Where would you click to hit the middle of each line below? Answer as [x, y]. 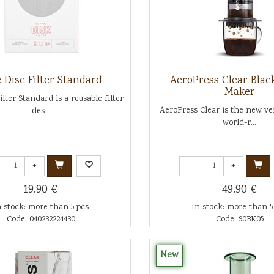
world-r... [240, 123]
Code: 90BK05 [239, 220]
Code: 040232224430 [41, 220]
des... [41, 111]
